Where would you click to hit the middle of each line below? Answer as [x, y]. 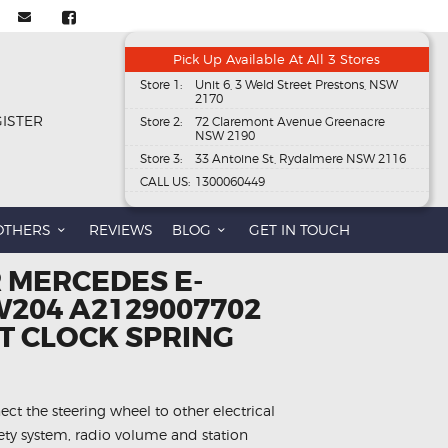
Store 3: [160, 159]
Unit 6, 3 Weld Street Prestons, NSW [296, 85]
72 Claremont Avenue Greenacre [289, 122]
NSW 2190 [224, 136]
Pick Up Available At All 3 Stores [277, 59]
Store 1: [160, 85]
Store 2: [160, 122]
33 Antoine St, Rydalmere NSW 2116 [300, 159]
